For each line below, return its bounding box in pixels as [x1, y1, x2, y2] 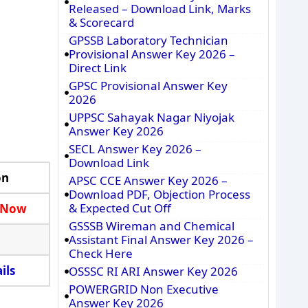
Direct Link [68, 60, 126, 76]
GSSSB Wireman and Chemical [68, 218, 234, 234]
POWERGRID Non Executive [68, 281, 219, 297]
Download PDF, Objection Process [68, 186, 250, 202]
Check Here [68, 245, 133, 261]
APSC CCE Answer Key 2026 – [68, 173, 228, 188]
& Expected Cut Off [68, 200, 171, 216]
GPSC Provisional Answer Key [68, 78, 228, 93]
